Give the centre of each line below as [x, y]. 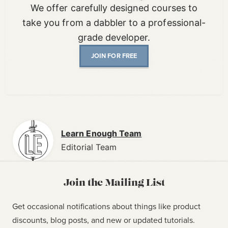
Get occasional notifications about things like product [106, 206]
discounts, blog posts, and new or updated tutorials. [104, 220]
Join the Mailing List [114, 183]
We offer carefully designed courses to [114, 8]
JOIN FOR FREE [114, 56]
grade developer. [114, 38]
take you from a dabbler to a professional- [114, 23]
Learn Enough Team [102, 133]
